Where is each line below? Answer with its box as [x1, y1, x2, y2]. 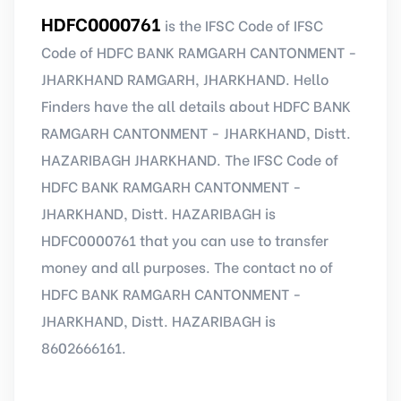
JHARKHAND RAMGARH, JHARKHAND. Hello [41, 68, 328, 89]
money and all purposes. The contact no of [41, 256, 333, 277]
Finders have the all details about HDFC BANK [41, 95, 351, 115]
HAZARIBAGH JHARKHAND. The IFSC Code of [41, 149, 338, 169]
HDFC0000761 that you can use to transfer [41, 229, 328, 250]
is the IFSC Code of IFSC [165, 14, 323, 35]
